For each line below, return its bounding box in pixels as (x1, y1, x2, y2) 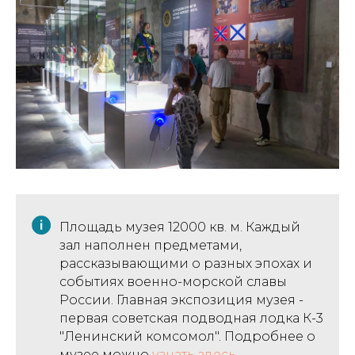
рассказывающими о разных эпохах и (59, 255, 312, 271)
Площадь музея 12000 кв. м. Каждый (59, 219, 300, 235)
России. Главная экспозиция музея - (59, 292, 303, 307)
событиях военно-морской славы (59, 273, 287, 289)
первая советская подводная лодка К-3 (59, 310, 323, 326)
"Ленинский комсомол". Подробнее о (59, 328, 315, 344)
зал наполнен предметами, (59, 237, 242, 253)
